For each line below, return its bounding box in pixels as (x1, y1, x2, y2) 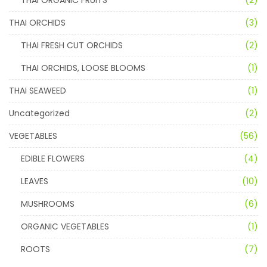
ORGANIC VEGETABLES (21, 220, 109, 232)
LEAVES (21, 175, 48, 187)
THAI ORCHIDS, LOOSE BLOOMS (21, 61, 145, 74)
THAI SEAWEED (9, 84, 66, 97)
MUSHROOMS (21, 197, 74, 210)
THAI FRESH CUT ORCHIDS (21, 39, 123, 51)
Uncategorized (9, 107, 70, 119)
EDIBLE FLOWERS (21, 152, 85, 164)
